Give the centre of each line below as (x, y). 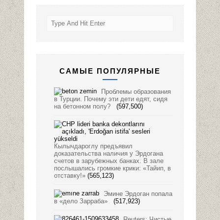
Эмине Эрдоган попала (138, 194)
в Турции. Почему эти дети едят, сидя (111, 99)
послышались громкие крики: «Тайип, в (112, 168)
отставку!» (70, 176)
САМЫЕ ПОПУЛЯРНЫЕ (110, 71)
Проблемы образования (136, 92)
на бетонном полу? (84, 107)
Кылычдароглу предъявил (93, 146)
